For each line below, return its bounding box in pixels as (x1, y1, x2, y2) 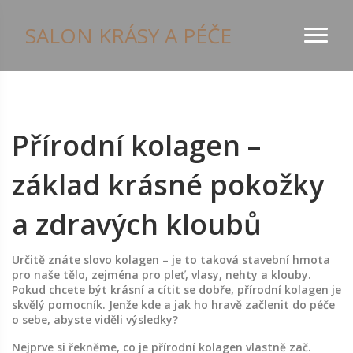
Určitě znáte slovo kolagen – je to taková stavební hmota (12, 252, 330, 267)
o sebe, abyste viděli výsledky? (12, 312, 178, 327)
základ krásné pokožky (12, 165, 324, 204)
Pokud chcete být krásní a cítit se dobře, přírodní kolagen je (12, 282, 341, 297)
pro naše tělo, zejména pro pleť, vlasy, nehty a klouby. (12, 267, 311, 282)
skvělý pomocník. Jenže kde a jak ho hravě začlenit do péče (12, 297, 335, 312)
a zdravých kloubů (12, 205, 262, 243)
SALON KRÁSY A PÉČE (25, 21, 232, 50)
